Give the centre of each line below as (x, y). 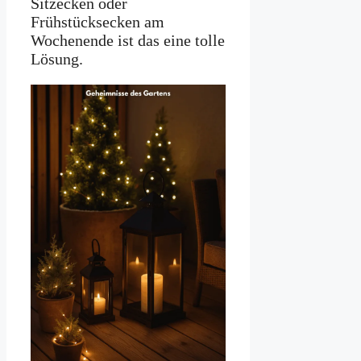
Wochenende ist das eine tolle (128, 41)
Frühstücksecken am (98, 22)
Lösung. (57, 59)
